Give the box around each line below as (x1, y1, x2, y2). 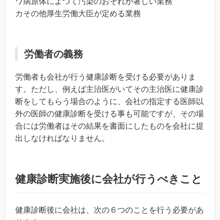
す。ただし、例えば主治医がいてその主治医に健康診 (15, 84, 204, 93)
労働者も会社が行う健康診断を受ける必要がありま (15, 72, 196, 81)
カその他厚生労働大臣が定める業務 (15, 9, 141, 18)
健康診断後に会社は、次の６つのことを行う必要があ (15, 205, 204, 214)
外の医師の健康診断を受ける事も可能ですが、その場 (15, 109, 204, 118)
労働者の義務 (24, 48, 83, 59)
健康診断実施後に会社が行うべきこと (15, 172, 202, 185)
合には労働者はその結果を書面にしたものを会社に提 (15, 121, 204, 130)
